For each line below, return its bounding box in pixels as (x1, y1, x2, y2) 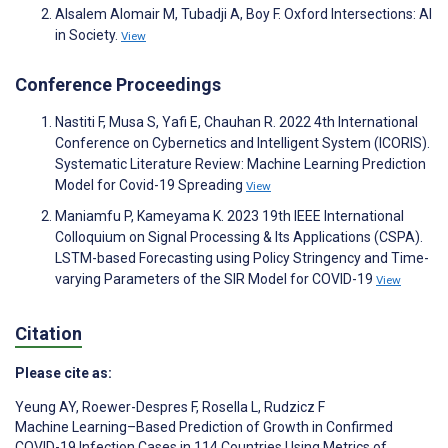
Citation (15, 322, 82, 344)
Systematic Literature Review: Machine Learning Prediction (55, 156, 426, 173)
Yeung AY (15, 398, 76, 415)
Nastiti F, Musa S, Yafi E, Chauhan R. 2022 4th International (55, 114, 418, 131)
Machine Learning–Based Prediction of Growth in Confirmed (15, 418, 393, 435)
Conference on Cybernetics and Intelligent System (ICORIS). (55, 135, 430, 152)
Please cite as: (15, 364, 112, 381)
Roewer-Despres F (79, 398, 196, 415)
